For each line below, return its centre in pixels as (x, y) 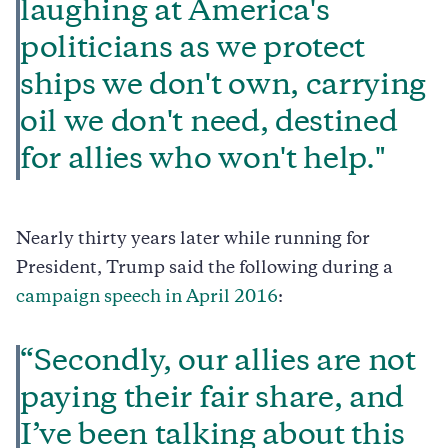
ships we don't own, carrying (223, 86)
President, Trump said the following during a (204, 268)
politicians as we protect (192, 49)
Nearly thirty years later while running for (193, 239)
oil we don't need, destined (209, 123)
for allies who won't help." (203, 160)
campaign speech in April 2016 (147, 297)
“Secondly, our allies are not (218, 362)
